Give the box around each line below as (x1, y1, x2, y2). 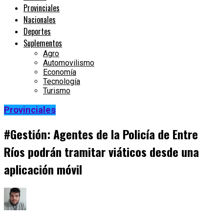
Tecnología (43, 77, 80, 87)
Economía (43, 67, 76, 77)
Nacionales (23, 14, 56, 26)
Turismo (43, 86, 70, 96)
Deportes (23, 25, 51, 38)
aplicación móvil (4, 160, 82, 178)
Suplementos (23, 37, 62, 49)
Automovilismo (43, 58, 94, 68)
